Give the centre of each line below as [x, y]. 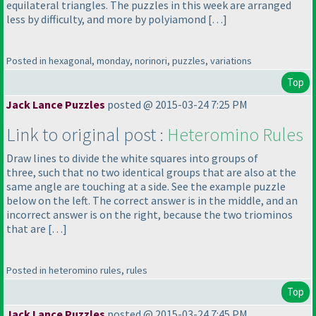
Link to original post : [87, 135]
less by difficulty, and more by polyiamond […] [117, 19]
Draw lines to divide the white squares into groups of [132, 158]
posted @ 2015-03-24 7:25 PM [176, 105]
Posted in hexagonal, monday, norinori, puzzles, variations [129, 61]
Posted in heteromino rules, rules [77, 271]
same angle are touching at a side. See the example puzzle [146, 187]
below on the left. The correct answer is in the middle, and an [152, 201]
